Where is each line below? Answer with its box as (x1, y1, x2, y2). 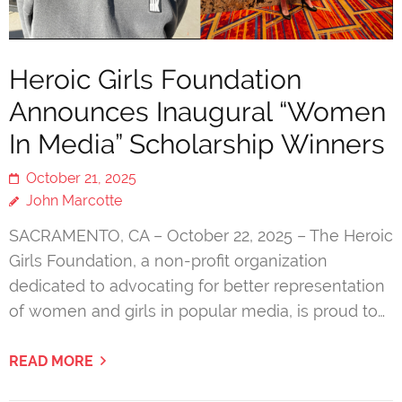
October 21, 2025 (26, 169, 136, 187)
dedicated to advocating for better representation (9, 275, 385, 295)
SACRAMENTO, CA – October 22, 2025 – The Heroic (9, 225, 393, 245)
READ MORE (9, 352, 93, 370)
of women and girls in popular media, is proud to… (9, 301, 385, 320)
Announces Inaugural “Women (9, 95, 386, 127)
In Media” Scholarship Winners (9, 127, 385, 160)
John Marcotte (26, 191, 122, 209)
